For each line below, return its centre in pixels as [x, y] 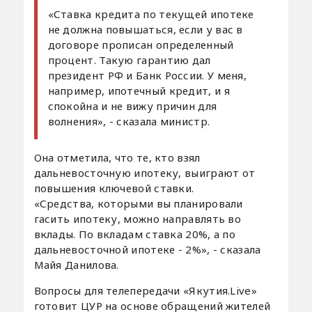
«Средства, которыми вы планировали [138, 203]
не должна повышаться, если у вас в [145, 29]
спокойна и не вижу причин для [132, 106]
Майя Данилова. [76, 264]
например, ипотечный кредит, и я [139, 90]
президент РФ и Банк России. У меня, [147, 75]
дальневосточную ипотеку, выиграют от [145, 172]
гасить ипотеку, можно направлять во [138, 218]
